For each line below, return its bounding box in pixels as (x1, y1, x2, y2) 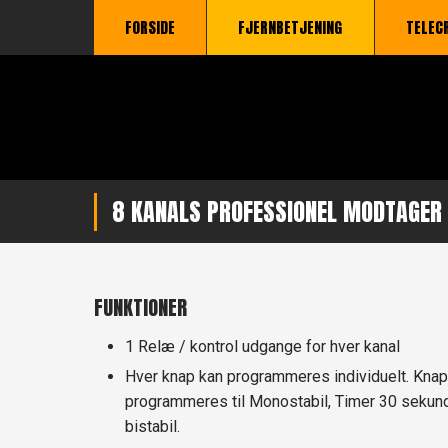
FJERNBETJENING (238, 16, 343, 39)
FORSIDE (124, 16, 175, 39)
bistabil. (124, 417, 180, 437)
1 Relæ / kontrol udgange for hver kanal (124, 337, 400, 357)
